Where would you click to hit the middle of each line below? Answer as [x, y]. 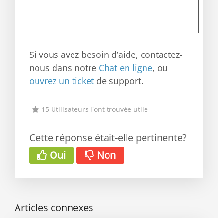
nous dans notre [64, 67]
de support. [119, 81]
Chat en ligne [126, 67]
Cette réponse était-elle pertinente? [108, 137]
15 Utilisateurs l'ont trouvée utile [94, 109]
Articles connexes [54, 207]
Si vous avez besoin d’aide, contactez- [106, 54]
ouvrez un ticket [62, 81]
